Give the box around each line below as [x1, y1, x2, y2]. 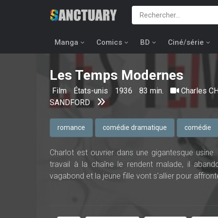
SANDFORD [50, 98, 90, 107]
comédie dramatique [103, 124, 167, 131]
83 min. [139, 86, 163, 95]
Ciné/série [168, 38, 204, 47]
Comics [96, 38, 122, 47]
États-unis [73, 86, 110, 95]
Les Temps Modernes [50, 67, 183, 83]
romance [57, 124, 85, 131]
